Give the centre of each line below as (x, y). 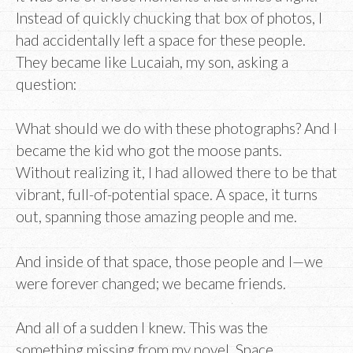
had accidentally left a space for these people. (161, 39)
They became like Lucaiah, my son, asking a (152, 61)
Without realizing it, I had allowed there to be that (176, 173)
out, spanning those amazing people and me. (156, 217)
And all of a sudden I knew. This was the (142, 328)
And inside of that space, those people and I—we (169, 261)
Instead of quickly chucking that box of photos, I (169, 17)
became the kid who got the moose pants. (149, 150)
